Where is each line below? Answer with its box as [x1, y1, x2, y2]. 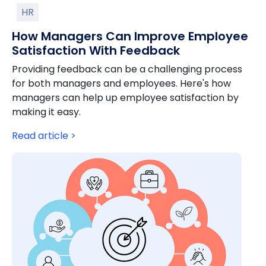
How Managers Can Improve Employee [12, 28, 248, 45]
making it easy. [12, 105, 81, 119]
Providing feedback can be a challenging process [12, 62, 242, 76]
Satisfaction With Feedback [12, 42, 180, 59]
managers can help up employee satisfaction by [12, 91, 239, 104]
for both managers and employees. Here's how [12, 77, 231, 90]
